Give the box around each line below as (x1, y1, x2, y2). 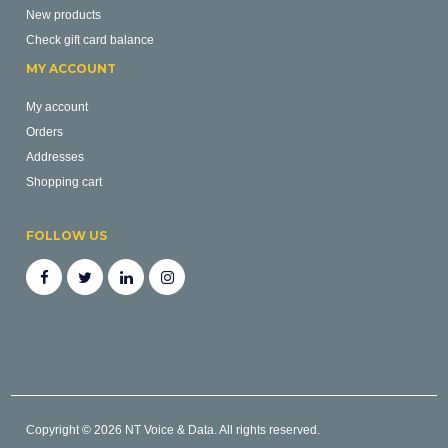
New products (26, 7, 102, 22)
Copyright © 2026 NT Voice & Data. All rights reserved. (26, 422, 321, 437)
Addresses (26, 149, 85, 164)
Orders (26, 124, 64, 139)
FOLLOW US (26, 228, 108, 243)
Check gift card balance (26, 32, 155, 47)
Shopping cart (26, 174, 103, 189)
